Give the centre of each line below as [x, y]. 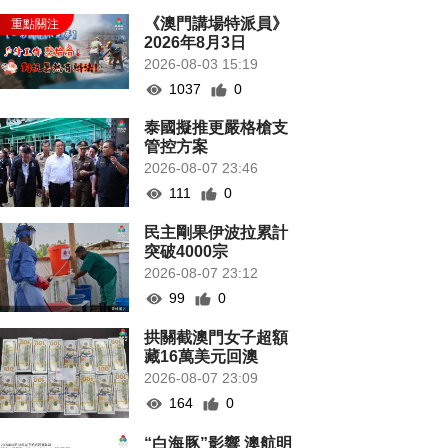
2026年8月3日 [195, 42]
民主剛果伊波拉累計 [216, 233]
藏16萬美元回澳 [201, 357]
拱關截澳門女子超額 [216, 338]
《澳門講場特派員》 [216, 23]
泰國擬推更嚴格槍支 [216, 127]
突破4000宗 [186, 252]
